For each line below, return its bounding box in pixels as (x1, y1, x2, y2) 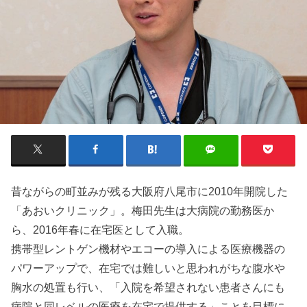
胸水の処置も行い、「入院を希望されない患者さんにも (11, 281, 286, 294)
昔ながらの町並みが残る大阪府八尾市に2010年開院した (11, 185, 288, 198)
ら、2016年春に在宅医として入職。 (11, 223, 190, 236)
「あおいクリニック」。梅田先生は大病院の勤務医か (11, 204, 275, 217)
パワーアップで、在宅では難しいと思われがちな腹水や (11, 262, 286, 275)
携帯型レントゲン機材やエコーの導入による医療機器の (11, 243, 286, 256)
